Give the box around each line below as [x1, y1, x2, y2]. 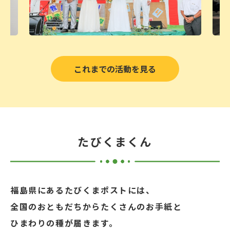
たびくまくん [78, 133, 152, 150]
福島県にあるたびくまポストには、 [10, 184, 155, 197]
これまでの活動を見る [74, 63, 156, 75]
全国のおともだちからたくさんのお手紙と [10, 200, 182, 213]
